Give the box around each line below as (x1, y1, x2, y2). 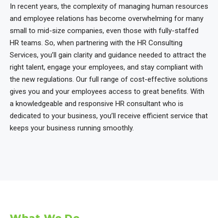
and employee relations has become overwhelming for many (10, 14, 203, 23)
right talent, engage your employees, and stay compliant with (10, 63, 203, 72)
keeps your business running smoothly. (10, 124, 134, 133)
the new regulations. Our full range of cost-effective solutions (10, 75, 208, 84)
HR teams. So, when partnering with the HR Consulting (10, 38, 182, 48)
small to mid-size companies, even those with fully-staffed (10, 26, 199, 36)
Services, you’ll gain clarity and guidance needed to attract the (10, 51, 206, 60)
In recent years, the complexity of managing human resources (10, 2, 208, 11)
